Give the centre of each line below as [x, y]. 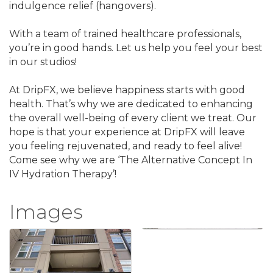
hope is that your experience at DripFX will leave [127, 132]
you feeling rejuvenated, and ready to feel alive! [126, 146]
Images [46, 212]
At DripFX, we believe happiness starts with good [127, 90]
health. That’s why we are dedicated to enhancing [131, 104]
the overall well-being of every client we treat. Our [133, 118]
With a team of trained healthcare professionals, [125, 34]
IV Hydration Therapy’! [63, 174]
